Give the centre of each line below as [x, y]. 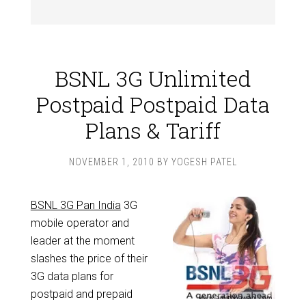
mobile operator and [80, 223]
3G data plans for [72, 276]
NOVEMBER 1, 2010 [112, 162]
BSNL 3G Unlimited [153, 78]
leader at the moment [82, 241]
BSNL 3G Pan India [75, 205]
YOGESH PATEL [204, 162]
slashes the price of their [89, 259]
